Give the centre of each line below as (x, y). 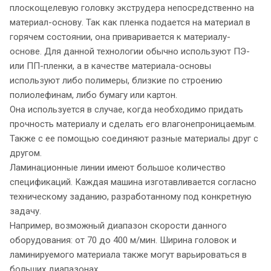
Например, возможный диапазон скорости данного (118, 225)
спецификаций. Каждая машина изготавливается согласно (133, 182)
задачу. (25, 211)
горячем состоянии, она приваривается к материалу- (120, 37)
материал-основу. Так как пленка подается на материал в (130, 22)
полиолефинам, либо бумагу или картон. (93, 95)
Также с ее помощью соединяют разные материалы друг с (134, 138)
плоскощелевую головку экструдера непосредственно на (132, 8)
